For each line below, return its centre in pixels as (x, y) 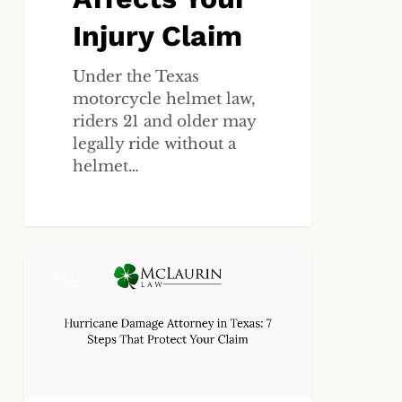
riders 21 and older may (165, 121)
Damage (55, 282)
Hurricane (63, 259)
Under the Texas (136, 76)
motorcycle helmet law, (165, 99)
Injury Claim (158, 35)
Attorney (57, 304)
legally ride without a (155, 144)
